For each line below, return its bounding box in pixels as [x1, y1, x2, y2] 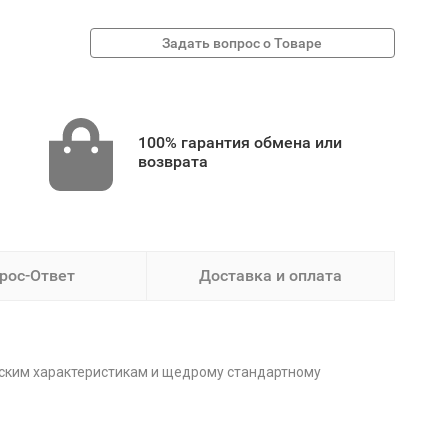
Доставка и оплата [198, 266, 342, 285]
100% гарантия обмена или [137, 133, 342, 152]
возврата [137, 152, 208, 171]
